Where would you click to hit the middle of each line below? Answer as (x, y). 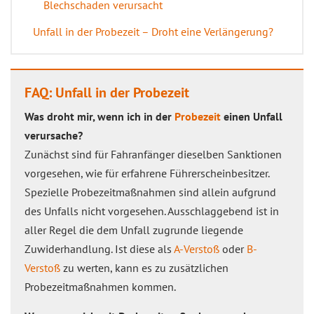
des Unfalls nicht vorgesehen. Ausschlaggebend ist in (152, 211)
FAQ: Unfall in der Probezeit (107, 93)
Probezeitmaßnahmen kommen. (100, 287)
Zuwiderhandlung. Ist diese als (99, 249)
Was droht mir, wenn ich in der (100, 116)
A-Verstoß (197, 249)
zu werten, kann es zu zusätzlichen (144, 268)
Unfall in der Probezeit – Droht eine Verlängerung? (153, 32)
